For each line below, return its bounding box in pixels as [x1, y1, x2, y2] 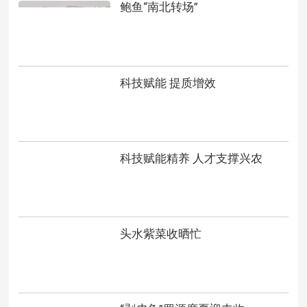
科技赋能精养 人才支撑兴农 [119, 151, 262, 165]
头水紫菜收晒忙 [119, 227, 201, 241]
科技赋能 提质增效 [119, 75, 216, 90]
